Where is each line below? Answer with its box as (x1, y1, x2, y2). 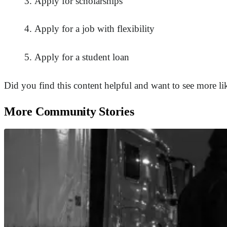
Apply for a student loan (34, 51, 129, 62)
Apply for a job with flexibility (34, 23, 155, 34)
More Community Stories (4, 105, 134, 119)
